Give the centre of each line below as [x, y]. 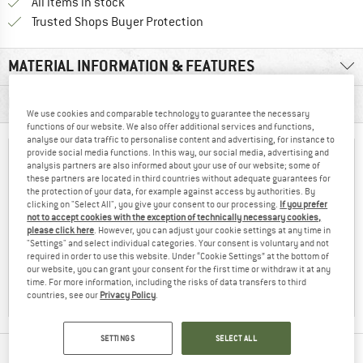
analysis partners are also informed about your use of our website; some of [174, 165]
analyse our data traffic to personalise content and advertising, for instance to [181, 139]
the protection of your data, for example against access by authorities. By [171, 191]
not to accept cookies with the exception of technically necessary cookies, [174, 217]
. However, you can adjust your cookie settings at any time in [213, 230]
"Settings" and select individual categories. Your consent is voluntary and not [178, 243]
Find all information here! [271, 21]
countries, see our [64, 295]
